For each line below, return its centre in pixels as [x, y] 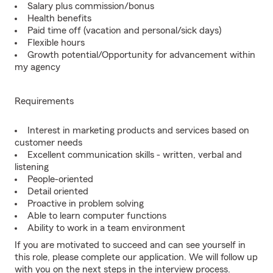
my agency [37, 67]
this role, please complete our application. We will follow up [136, 257]
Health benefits [59, 18]
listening [32, 167]
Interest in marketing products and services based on [138, 130]
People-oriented [60, 179]
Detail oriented [58, 191]
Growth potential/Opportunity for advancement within [141, 55]
